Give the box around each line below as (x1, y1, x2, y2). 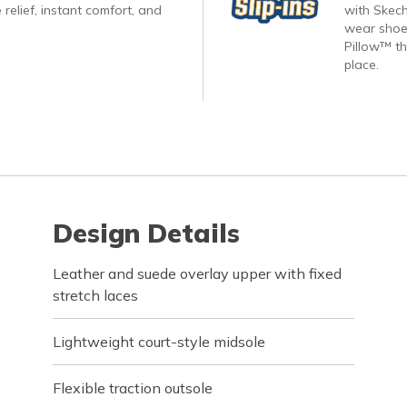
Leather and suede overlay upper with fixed (53, 264, 342, 283)
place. (343, 56, 379, 73)
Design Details (53, 217, 241, 249)
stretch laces (53, 286, 139, 304)
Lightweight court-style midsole (53, 333, 266, 351)
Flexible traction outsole (53, 379, 213, 397)
